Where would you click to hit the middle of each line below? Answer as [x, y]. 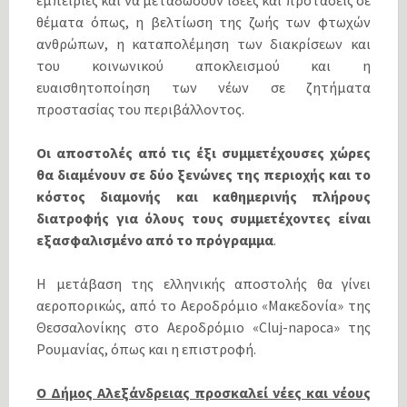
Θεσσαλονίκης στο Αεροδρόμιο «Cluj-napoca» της [203, 328]
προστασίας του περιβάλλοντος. [140, 109]
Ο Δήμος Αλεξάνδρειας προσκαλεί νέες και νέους [203, 393]
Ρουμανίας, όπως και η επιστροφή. [146, 349]
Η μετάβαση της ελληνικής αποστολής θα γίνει [203, 284]
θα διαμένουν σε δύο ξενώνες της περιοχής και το [203, 175]
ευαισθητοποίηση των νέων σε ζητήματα [203, 88]
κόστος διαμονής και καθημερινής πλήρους [203, 197]
